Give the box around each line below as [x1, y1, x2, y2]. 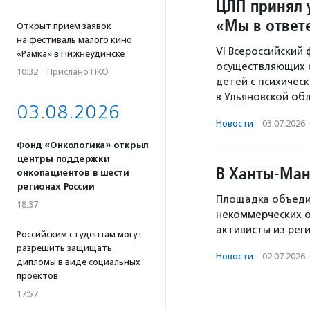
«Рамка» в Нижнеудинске [17, 48, 125, 59]
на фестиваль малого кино [17, 35, 132, 45]
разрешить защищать [17, 243, 112, 253]
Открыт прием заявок [17, 21, 111, 31]
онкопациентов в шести [17, 167, 129, 179]
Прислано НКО [47, 66, 109, 77]
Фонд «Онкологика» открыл [17, 140, 149, 151]
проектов [17, 271, 58, 281]
